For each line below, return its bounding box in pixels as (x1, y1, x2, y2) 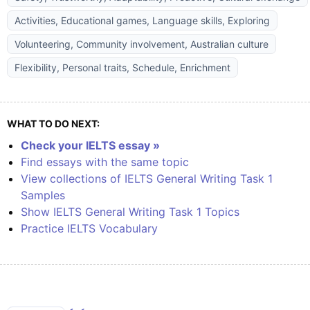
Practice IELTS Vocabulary (21, 221, 158, 235)
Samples (21, 188, 65, 202)
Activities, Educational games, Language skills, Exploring (15, 15, 270, 26)
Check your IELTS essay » (21, 138, 160, 152)
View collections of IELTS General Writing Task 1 (21, 172, 273, 185)
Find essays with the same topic (21, 155, 189, 169)
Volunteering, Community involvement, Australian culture (15, 38, 268, 50)
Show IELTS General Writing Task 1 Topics (21, 205, 239, 219)
